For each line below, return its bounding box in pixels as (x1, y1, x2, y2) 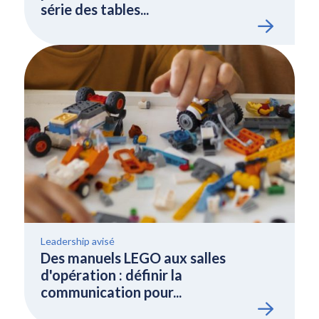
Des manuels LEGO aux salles (40, 249, 226, 266)
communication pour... (40, 283, 182, 300)
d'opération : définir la (40, 266, 182, 283)
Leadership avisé (40, 235, 115, 247)
